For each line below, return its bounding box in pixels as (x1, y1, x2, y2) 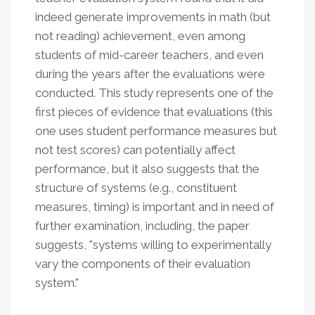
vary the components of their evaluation (35, 257, 250, 271)
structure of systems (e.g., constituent (35, 181, 237, 195)
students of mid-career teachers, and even (35, 48, 264, 62)
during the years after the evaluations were (35, 67, 265, 81)
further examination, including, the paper (35, 219, 250, 233)
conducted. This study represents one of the (35, 86, 274, 100)
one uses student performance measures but (35, 124, 277, 138)
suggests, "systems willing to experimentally (35, 238, 271, 252)
